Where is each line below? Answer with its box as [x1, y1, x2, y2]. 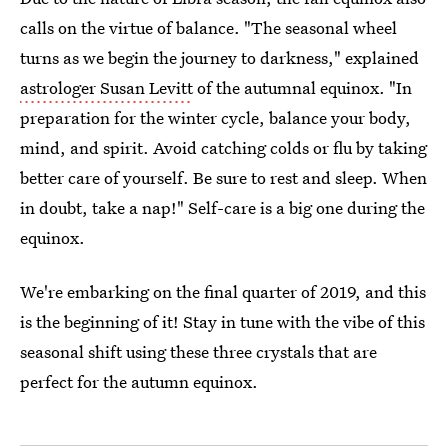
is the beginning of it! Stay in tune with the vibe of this [20, 310, 425, 333]
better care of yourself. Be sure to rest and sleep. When [20, 166, 427, 189]
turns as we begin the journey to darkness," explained [20, 46, 419, 69]
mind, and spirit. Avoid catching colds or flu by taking [20, 136, 427, 159]
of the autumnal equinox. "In [193, 76, 412, 99]
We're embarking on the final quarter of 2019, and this [20, 280, 426, 303]
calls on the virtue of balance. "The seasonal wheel [20, 16, 397, 39]
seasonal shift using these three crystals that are [20, 340, 377, 363]
